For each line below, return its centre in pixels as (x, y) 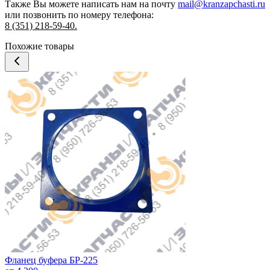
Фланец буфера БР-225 (51, 260)
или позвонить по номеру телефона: (79, 14)
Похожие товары (39, 46)
